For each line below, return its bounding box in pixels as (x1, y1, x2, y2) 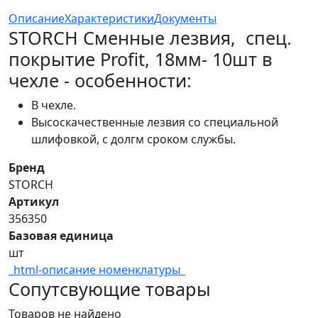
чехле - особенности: (9, 68, 192, 93)
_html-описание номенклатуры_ (9, 262, 185, 278)
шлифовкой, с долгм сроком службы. (31, 131, 236, 148)
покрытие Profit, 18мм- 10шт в (9, 47, 273, 72)
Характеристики (65, 11, 154, 27)
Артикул (9, 194, 59, 210)
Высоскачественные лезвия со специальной (31, 114, 278, 131)
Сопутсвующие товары (9, 277, 211, 302)
